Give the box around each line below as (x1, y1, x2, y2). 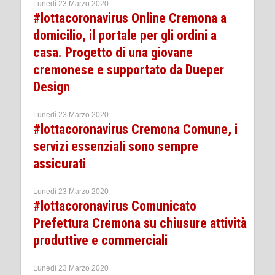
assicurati (33, 155, 86, 171)
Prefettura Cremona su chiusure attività (33, 215, 247, 231)
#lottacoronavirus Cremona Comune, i (33, 121, 238, 137)
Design (33, 79, 70, 95)
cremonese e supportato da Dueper (33, 61, 224, 77)
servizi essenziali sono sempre (33, 138, 198, 154)
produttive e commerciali (33, 232, 168, 248)
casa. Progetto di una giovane (33, 44, 193, 60)
